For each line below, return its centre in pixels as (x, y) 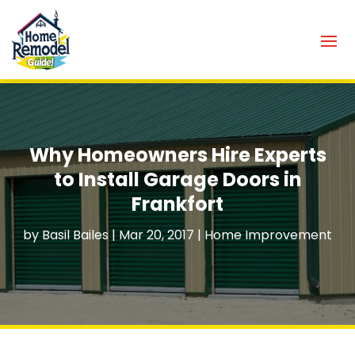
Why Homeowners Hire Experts (177, 155)
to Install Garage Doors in (177, 179)
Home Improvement (268, 235)
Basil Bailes (75, 235)
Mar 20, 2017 (157, 235)
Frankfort (177, 204)
